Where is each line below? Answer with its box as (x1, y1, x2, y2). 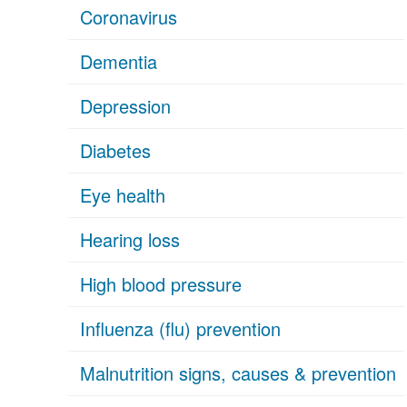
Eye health (80, 182, 165, 208)
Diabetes (80, 137, 151, 164)
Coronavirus (80, 4, 177, 30)
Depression (80, 93, 171, 119)
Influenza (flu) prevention (80, 315, 281, 342)
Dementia (80, 48, 157, 74)
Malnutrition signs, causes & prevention (80, 360, 396, 386)
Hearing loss (80, 226, 180, 253)
